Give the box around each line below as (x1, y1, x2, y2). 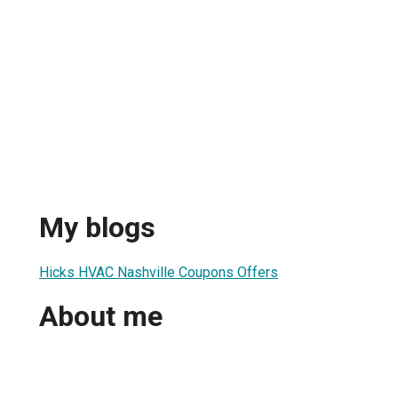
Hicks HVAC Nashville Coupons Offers (39, 263, 278, 281)
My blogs (39, 211, 155, 245)
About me (39, 299, 163, 334)
